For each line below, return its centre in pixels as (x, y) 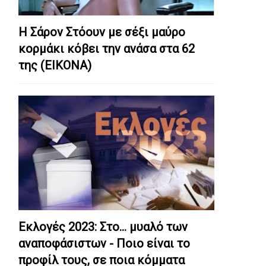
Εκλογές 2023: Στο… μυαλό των (103, 227)
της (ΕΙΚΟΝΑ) (55, 66)
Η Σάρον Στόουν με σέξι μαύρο (102, 32)
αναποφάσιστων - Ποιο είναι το (104, 243)
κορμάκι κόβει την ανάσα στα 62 (107, 49)
